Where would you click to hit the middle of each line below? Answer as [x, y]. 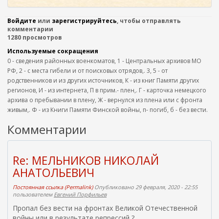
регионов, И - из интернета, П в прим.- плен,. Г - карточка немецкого [107, 90]
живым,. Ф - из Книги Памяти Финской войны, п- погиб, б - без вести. [108, 110]
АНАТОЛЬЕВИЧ [54, 173]
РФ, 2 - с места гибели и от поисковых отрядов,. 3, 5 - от [88, 71]
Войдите [22, 21]
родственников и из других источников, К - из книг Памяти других [103, 80]
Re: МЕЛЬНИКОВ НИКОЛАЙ [86, 160]
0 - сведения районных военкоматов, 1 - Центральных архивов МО [104, 61]
